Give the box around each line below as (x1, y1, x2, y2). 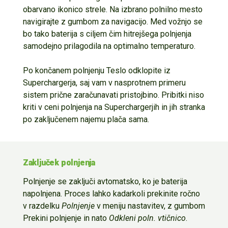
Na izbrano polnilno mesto (109, 4, 203, 14)
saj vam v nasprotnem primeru (79, 77, 186, 88)
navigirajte (22, 16, 59, 26)
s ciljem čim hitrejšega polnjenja (79, 28, 191, 39)
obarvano (22, 4, 55, 14)
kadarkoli (112, 188, 147, 198)
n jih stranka (163, 102, 205, 112)
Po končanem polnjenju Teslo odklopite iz (22, 65, 170, 75)
